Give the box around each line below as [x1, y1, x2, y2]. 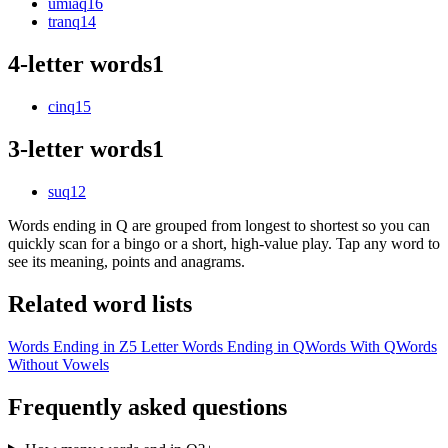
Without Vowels [8, 355, 109, 373]
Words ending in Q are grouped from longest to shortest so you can [8, 216, 430, 234]
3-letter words [8, 136, 152, 163]
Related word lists [8, 290, 192, 317]
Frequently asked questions [8, 393, 287, 420]
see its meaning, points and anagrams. [8, 252, 245, 270]
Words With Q [305, 337, 396, 355]
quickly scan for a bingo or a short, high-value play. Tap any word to [8, 234, 440, 252]
